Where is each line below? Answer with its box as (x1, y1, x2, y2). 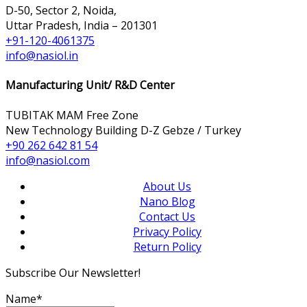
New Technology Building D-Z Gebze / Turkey (5, 122, 241, 138)
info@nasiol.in (5, 47, 78, 63)
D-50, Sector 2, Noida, (5, 2, 116, 18)
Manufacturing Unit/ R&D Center (5, 77, 175, 93)
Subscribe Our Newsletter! (5, 265, 140, 280)
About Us (143, 178, 191, 194)
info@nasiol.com (5, 152, 90, 168)
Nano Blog (139, 193, 195, 209)
